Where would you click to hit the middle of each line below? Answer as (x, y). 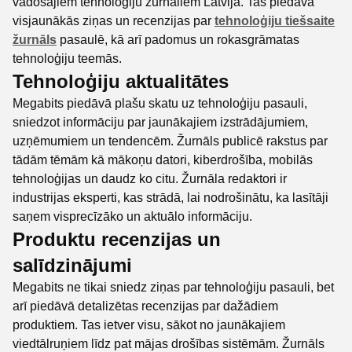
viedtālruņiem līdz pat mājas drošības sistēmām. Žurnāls (169, 344)
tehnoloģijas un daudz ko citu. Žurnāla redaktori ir (150, 179)
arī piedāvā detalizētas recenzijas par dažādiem (145, 306)
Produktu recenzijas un (117, 239)
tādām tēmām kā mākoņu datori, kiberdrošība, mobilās (163, 160)
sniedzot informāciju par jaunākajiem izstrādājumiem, (160, 122)
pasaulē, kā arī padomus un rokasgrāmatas (178, 40)
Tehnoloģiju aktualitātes (121, 81)
